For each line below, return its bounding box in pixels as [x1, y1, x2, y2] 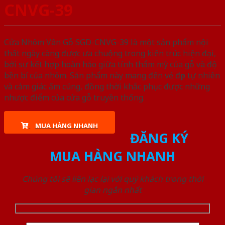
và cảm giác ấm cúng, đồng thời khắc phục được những [4, 81, 210, 92]
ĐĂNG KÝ [130, 129, 188, 148]
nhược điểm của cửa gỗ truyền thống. [4, 92, 145, 103]
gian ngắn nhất [83, 184, 142, 196]
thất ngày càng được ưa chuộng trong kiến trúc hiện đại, [4, 48, 216, 59]
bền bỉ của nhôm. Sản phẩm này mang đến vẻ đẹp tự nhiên [4, 70, 220, 81]
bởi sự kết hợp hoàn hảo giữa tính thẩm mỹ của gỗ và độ [4, 59, 217, 70]
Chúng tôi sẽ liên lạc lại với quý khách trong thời [22, 173, 203, 185]
